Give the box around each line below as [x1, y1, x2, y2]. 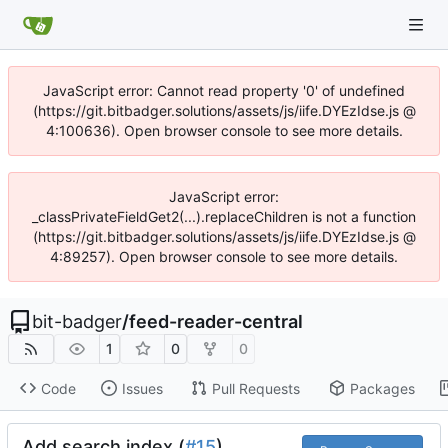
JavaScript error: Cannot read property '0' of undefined [43, 82, 405, 99]
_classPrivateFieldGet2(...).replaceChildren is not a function [32, 208, 416, 225]
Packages [349, 379, 415, 397]
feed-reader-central [129, 311, 303, 332]
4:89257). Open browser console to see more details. [50, 248, 398, 265]
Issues [121, 379, 163, 397]
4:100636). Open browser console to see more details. [45, 122, 403, 139]
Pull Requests [211, 379, 300, 397]
